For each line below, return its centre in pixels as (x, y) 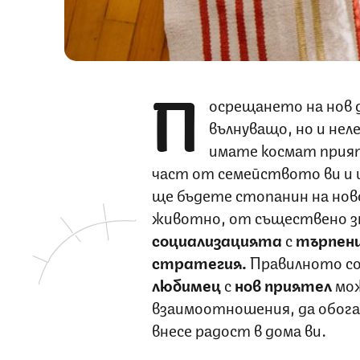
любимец (188, 284)
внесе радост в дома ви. (239, 329)
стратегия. (199, 261)
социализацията (217, 239)
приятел (298, 284)
